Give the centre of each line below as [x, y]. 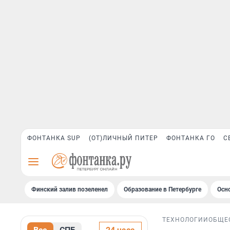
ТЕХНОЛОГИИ [185, 220]
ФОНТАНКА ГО [191, 138]
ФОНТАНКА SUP [54, 138]
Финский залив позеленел [70, 189]
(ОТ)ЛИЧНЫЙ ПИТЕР [123, 138]
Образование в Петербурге [162, 189]
